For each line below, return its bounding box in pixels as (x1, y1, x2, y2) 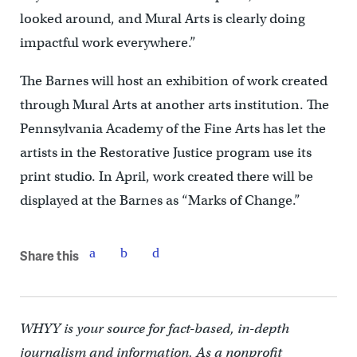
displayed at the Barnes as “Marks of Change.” (19, 192, 300, 210)
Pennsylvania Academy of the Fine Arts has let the (19, 120, 326, 138)
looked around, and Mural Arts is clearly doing (19, 10, 305, 28)
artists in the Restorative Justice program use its (19, 144, 312, 162)
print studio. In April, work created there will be (19, 168, 313, 186)
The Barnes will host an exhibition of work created (19, 73, 328, 90)
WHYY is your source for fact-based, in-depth (19, 320, 289, 338)
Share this (19, 245, 79, 265)
